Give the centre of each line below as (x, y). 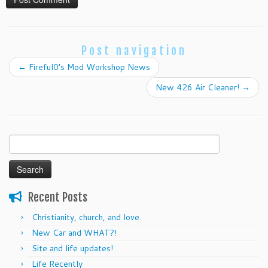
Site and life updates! (72, 249)
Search (21, 141)
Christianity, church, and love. (86, 217)
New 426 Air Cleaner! (199, 88)
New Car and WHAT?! (74, 233)
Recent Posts (58, 198)
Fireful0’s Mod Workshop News (88, 67)
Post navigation (134, 51)
